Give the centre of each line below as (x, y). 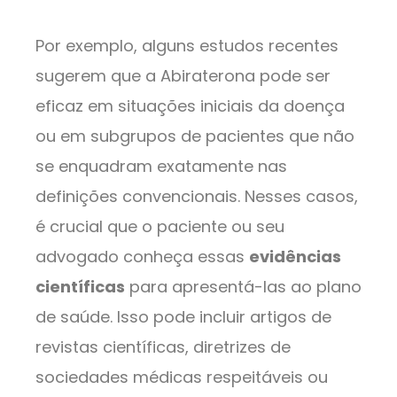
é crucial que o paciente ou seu (160, 226)
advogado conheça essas (142, 256)
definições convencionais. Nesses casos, (197, 196)
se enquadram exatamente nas (161, 166)
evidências (295, 256)
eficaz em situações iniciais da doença (190, 105)
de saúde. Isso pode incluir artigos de (183, 316)
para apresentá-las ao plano (243, 286)
